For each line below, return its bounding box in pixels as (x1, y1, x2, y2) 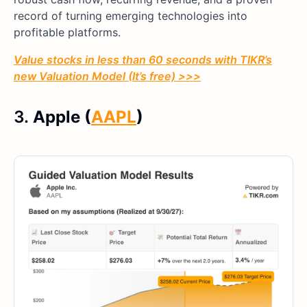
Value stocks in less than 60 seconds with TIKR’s (14, 52, 272, 66)
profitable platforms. (14, 25, 121, 39)
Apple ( (29, 106, 91, 127)
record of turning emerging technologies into (14, 8, 247, 23)
